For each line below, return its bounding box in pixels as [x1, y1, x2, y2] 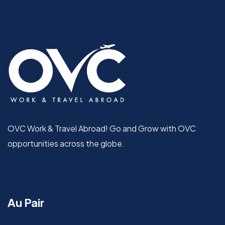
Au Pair [8, 195, 44, 210]
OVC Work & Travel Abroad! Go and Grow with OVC [8, 123, 196, 134]
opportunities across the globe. [8, 138, 125, 149]
